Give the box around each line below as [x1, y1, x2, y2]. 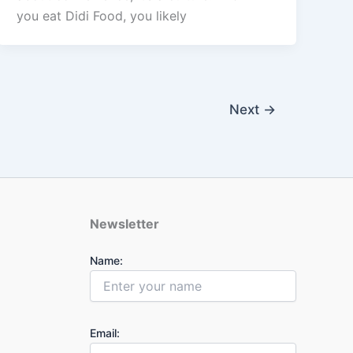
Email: [89, 326, 120, 340]
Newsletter [89, 216, 159, 232]
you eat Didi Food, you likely [17, 8, 188, 24]
